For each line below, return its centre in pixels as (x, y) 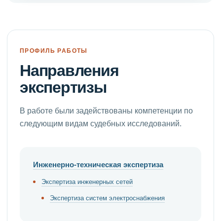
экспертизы (63, 87)
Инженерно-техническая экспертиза (98, 165)
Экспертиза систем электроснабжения (107, 198)
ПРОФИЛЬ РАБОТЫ (54, 51)
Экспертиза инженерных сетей (87, 182)
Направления (69, 71)
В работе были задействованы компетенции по (106, 111)
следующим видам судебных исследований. (101, 124)
